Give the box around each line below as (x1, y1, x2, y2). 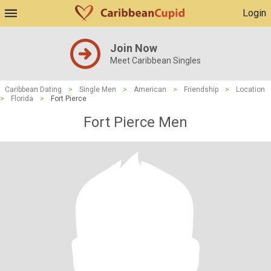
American (134, 85, 166, 94)
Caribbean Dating (5, 85, 62, 94)
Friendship (184, 85, 218, 94)
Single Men (79, 85, 116, 94)
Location (236, 85, 265, 94)
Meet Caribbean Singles (110, 56, 201, 65)
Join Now (110, 42, 157, 54)
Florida (11, 94, 33, 103)
